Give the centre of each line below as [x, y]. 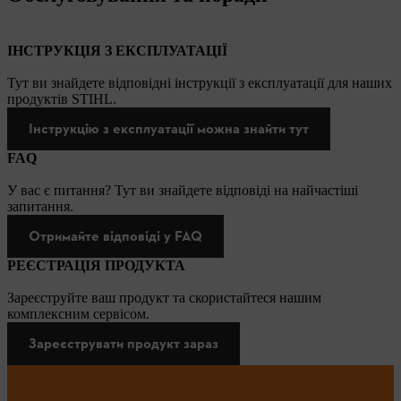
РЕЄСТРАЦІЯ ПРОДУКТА [96, 265]
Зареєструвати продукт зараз [124, 343]
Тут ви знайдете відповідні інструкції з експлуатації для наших [200, 82]
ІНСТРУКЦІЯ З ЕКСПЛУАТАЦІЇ [117, 50]
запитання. [40, 206]
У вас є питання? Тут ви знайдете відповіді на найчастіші [183, 190]
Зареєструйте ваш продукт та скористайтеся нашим [164, 297]
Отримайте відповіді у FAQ [115, 235]
